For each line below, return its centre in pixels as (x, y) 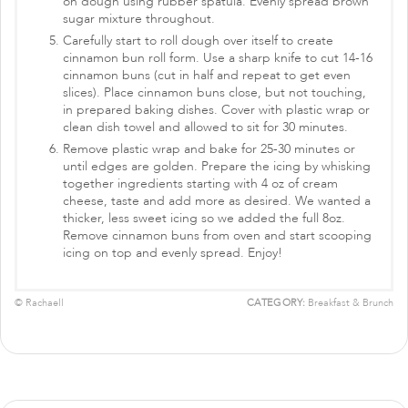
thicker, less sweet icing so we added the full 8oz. (204, 219)
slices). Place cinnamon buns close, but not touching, (214, 93)
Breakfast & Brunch (349, 303)
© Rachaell (39, 303)
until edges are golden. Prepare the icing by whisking (217, 167)
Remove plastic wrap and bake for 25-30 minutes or (209, 149)
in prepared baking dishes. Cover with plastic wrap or (216, 110)
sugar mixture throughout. (139, 19)
